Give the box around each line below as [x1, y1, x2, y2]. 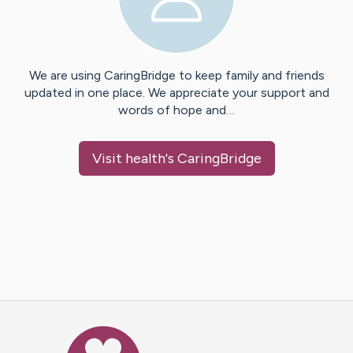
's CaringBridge [165, 150, 262, 168]
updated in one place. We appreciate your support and [24, 85, 329, 101]
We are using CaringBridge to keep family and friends [28, 68, 325, 84]
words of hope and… [118, 102, 235, 118]
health [124, 150, 165, 168]
